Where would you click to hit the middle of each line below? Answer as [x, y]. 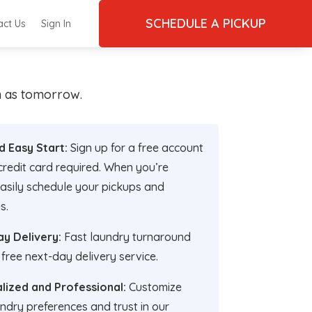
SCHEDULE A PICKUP [205, 23]
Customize [154, 287]
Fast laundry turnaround [126, 236]
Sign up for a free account [135, 147]
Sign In [56, 24]
